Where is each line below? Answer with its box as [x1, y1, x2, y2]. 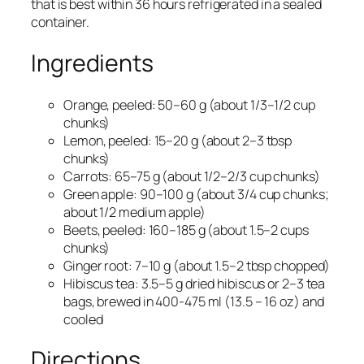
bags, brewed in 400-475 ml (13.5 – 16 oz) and [63, 292, 324, 310]
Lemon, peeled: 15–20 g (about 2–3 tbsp [63, 131, 292, 149]
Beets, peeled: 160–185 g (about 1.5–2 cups [63, 220, 309, 239]
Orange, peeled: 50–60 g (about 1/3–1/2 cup [63, 95, 315, 114]
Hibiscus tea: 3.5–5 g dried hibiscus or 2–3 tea [63, 274, 326, 292]
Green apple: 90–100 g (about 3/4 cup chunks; [63, 184, 329, 203]
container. [31, 13, 90, 32]
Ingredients [31, 47, 154, 80]
